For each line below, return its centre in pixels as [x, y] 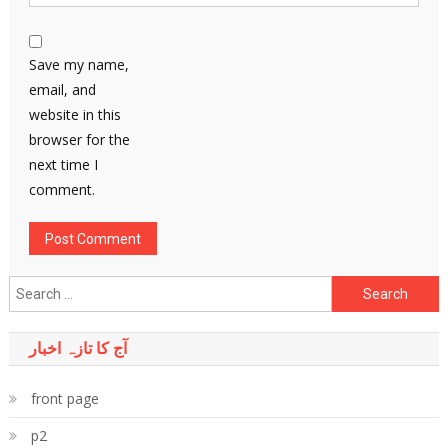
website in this [74, 114]
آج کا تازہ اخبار [77, 348]
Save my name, [78, 64]
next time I [63, 164]
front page [64, 398]
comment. [61, 189]
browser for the [79, 139]
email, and [62, 89]
